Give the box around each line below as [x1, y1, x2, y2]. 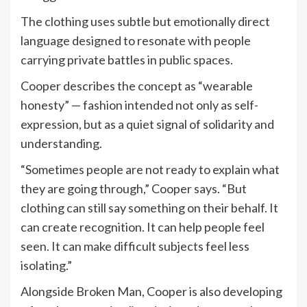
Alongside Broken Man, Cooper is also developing [21, 283, 282, 299]
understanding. [21, 135, 102, 151]
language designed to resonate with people [21, 32, 251, 48]
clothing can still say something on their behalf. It [21, 199, 278, 215]
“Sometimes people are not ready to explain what [21, 161, 280, 177]
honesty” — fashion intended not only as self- [21, 97, 258, 112]
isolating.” [21, 257, 72, 273]
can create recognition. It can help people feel [21, 219, 265, 234]
